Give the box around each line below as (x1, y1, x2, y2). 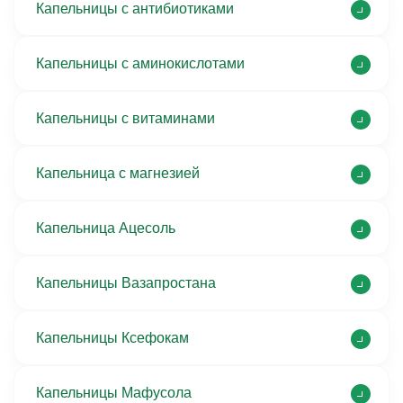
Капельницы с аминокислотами (36, 56, 245, 71)
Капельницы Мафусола (36, 385, 192, 400)
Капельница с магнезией (36, 166, 200, 181)
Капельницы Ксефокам (36, 330, 189, 345)
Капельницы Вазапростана (36, 275, 216, 291)
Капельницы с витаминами (36, 111, 215, 126)
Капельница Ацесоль (36, 220, 175, 236)
